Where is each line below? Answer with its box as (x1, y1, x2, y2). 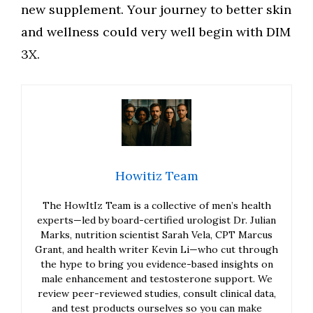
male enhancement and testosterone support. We (41, 272, 272, 285)
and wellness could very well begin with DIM (21, 24, 291, 40)
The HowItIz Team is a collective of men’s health (42, 198, 271, 212)
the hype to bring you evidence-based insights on (40, 257, 273, 270)
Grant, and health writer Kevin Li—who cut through (35, 242, 278, 256)
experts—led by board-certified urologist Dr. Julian (37, 213, 276, 226)
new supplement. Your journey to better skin (21, 1, 291, 17)
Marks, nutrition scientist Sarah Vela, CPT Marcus (41, 228, 272, 241)
